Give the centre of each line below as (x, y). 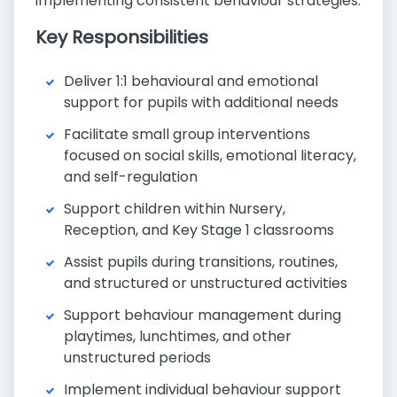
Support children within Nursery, (175, 209)
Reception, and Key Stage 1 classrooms (199, 230)
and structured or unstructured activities (206, 283)
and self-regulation (131, 177)
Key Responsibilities (122, 37)
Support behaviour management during (202, 315)
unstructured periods (137, 358)
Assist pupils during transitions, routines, (201, 262)
